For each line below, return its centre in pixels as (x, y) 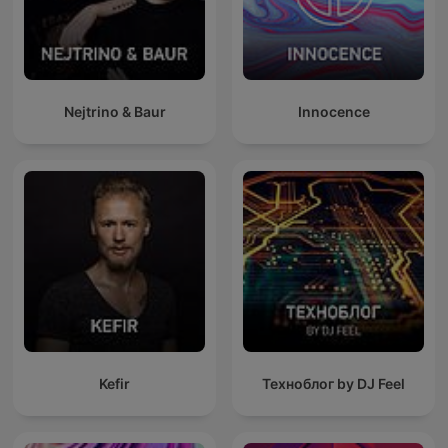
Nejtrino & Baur (114, 112)
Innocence (333, 112)
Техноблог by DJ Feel (333, 384)
